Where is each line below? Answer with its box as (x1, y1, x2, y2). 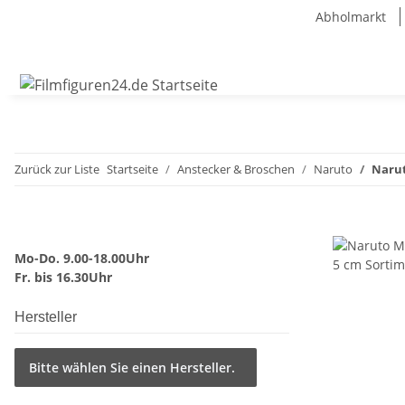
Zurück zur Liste (14, 161, 99, 178)
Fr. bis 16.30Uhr (14, 268, 112, 287)
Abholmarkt (316, 8, 386, 25)
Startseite (107, 161, 158, 178)
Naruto (314, 161, 353, 178)
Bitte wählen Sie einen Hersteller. (29, 359, 235, 377)
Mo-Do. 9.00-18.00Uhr (14, 250, 149, 268)
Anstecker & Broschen (177, 161, 295, 178)
